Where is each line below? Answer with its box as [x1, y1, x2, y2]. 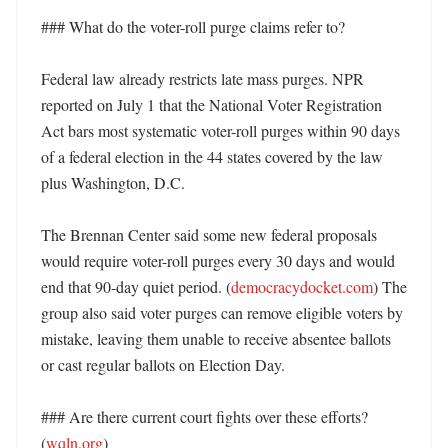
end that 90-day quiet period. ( [41, 276, 231, 297]
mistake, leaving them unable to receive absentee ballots [41, 328, 391, 349]
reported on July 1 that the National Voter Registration [41, 94, 382, 115]
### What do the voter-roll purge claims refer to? [41, 16, 345, 37]
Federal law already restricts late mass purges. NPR [41, 68, 364, 89]
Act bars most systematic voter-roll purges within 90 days [41, 120, 400, 141]
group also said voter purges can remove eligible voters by [41, 302, 403, 323]
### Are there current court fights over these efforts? [41, 406, 368, 427]
